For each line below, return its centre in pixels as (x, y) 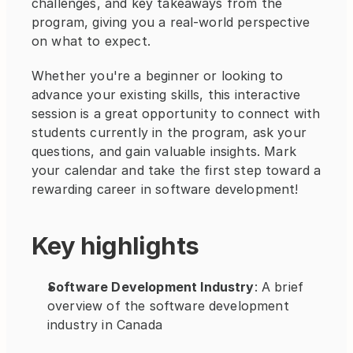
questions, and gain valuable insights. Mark (164, 151)
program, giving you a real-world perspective (171, 22)
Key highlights (115, 245)
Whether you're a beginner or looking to (158, 76)
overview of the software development (168, 306)
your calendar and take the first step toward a (176, 170)
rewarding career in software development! (165, 189)
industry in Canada (105, 325)
